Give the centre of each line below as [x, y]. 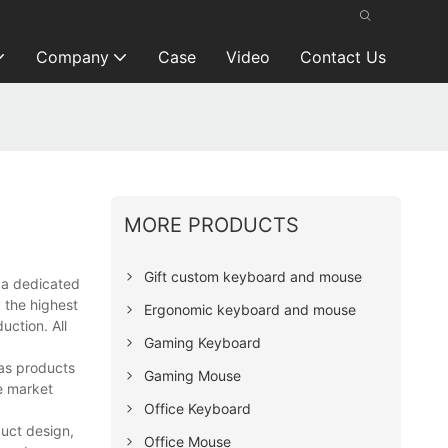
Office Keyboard [198, 408]
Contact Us [342, 57]
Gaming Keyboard [203, 342]
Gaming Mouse [193, 375]
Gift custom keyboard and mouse [253, 276]
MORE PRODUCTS [212, 224]
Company [72, 57]
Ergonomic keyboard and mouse [250, 309]
